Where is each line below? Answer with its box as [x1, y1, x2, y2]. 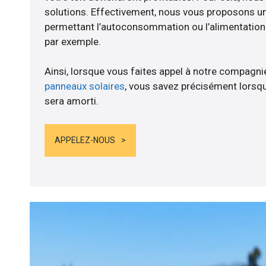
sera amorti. [44, 95, 99, 107]
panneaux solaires [44, 80, 125, 93]
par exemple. [44, 36, 101, 48]
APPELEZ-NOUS [54, 135, 115, 145]
